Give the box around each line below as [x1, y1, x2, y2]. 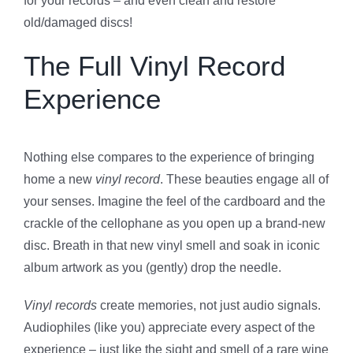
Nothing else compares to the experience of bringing [24, 150, 314, 164]
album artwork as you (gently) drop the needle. [24, 260, 281, 274]
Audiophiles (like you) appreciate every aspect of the [24, 320, 315, 334]
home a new [24, 172, 95, 186]
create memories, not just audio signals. [97, 298, 321, 312]
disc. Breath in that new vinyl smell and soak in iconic [24, 238, 320, 252]
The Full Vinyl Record [24, 50, 285, 82]
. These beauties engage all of [160, 172, 329, 186]
